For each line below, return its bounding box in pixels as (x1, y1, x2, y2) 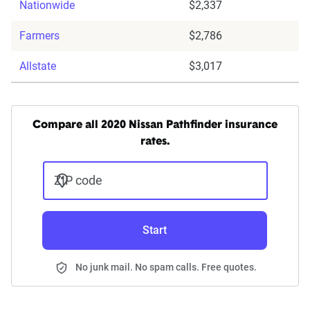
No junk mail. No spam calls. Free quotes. (75, 262, 257, 273)
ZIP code (53, 173, 102, 188)
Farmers (19, 29, 60, 43)
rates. (140, 136, 170, 148)
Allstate (19, 60, 56, 73)
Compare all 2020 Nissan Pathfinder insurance (33, 120, 277, 131)
